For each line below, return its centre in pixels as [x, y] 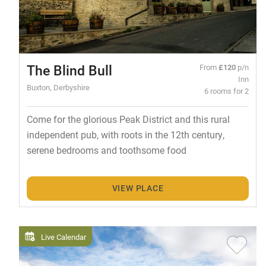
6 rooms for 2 [227, 91]
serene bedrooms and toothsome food [106, 150]
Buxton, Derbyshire [58, 87]
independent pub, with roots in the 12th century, [125, 135]
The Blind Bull [69, 70]
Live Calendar [64, 236]
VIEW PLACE [138, 188]
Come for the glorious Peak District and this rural [128, 119]
